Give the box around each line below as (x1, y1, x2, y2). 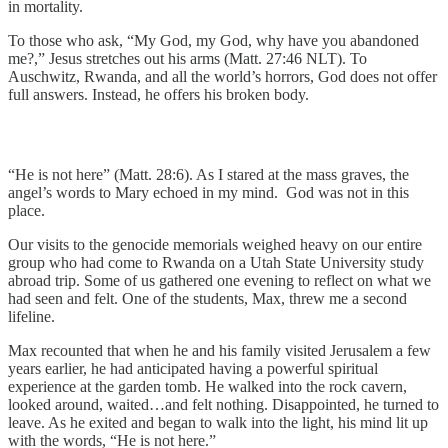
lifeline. (8, 307, 55, 325)
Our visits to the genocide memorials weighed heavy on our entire (8, 235, 422, 253)
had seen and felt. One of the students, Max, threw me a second (8, 289, 407, 307)
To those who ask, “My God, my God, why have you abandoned (8, 31, 419, 49)
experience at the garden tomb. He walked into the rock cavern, (8, 377, 407, 395)
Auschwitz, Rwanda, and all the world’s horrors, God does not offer (8, 67, 437, 85)
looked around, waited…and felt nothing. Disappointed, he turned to (8, 395, 439, 413)
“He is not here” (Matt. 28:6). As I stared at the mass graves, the (8, 165, 409, 183)
